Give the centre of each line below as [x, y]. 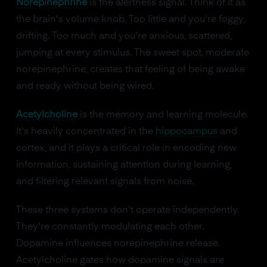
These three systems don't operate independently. [127, 210]
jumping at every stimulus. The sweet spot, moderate [132, 53]
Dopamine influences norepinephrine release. [118, 244]
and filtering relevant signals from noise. [105, 182]
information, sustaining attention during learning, [124, 165]
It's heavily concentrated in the [86, 132]
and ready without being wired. [85, 86]
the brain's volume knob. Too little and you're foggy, [130, 20]
